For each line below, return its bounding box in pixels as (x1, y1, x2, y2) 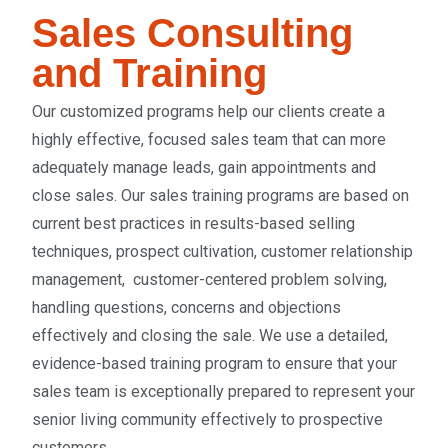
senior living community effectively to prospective (32, 410, 384, 429)
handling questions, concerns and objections (32, 298, 342, 317)
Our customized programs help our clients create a (32, 102, 386, 121)
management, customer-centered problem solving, (32, 270, 388, 289)
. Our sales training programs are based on (114, 186, 410, 205)
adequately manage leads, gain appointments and (32, 158, 377, 177)
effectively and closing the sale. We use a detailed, (32, 326, 389, 345)
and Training (32, 51, 268, 95)
